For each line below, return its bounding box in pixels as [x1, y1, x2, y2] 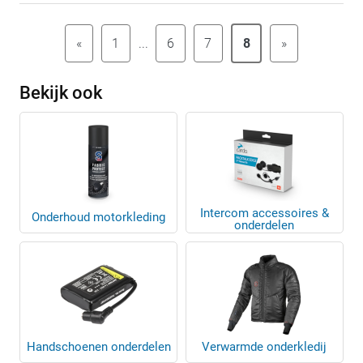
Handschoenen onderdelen [26, 339, 171, 354]
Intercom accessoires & [199, 205, 329, 220]
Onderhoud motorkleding [32, 209, 166, 224]
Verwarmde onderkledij [202, 339, 327, 354]
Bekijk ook [19, 82, 102, 103]
